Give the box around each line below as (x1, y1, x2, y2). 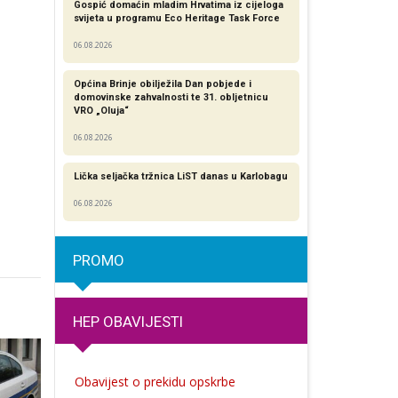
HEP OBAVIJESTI (73, 312, 183, 330)
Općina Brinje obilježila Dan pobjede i (73, 78, 251, 91)
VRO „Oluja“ (73, 105, 129, 117)
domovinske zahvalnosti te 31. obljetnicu (73, 92, 268, 104)
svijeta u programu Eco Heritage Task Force (73, 12, 280, 25)
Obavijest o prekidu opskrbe (74, 373, 235, 391)
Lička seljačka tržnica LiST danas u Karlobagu (73, 171, 288, 183)
